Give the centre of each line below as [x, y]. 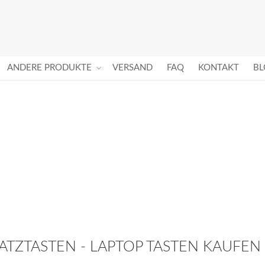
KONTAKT [219, 67]
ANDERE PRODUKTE [49, 67]
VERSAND [132, 67]
